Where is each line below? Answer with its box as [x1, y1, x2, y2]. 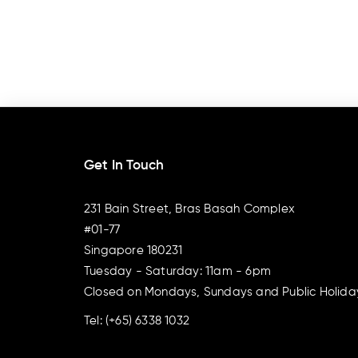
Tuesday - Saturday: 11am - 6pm [84, 265, 271, 277]
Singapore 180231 [84, 244, 183, 257]
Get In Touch [84, 159, 165, 173]
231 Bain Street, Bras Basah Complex [84, 202, 295, 215]
